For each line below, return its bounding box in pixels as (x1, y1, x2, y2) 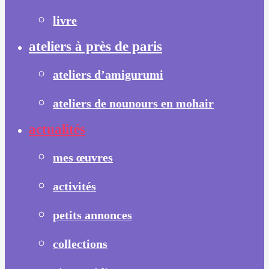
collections (53, 237, 107, 250)
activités (53, 180, 96, 193)
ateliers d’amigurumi (53, 68, 163, 81)
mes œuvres (53, 151, 113, 164)
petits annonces (53, 208, 132, 222)
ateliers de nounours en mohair (53, 97, 214, 110)
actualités (29, 121, 85, 137)
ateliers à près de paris (29, 38, 162, 54)
